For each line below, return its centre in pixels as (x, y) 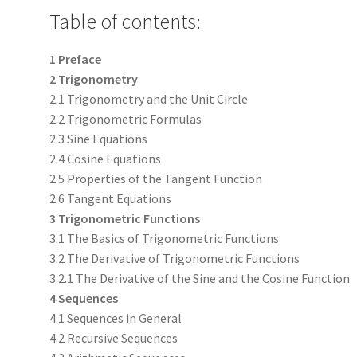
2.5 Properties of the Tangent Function (156, 179)
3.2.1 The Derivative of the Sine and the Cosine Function (200, 279)
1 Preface (76, 59)
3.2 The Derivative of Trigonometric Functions (175, 259)
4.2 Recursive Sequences (114, 338)
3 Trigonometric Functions (125, 219)
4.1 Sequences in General (116, 318)
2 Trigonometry (94, 79)
